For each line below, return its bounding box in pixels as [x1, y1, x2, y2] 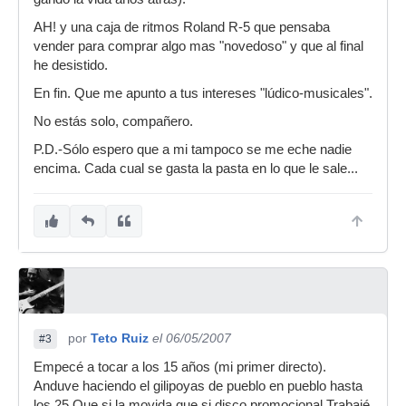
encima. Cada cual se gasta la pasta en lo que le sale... [34, 161, 358, 176]
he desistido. [34, 58, 108, 72]
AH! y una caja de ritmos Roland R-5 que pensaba [34, 20, 330, 34]
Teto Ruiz [91, 331, 149, 345]
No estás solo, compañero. [34, 114, 193, 129]
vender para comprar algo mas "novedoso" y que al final [34, 39, 363, 53]
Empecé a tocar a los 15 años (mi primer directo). [34, 360, 326, 374]
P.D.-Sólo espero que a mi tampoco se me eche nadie [34, 142, 352, 157]
